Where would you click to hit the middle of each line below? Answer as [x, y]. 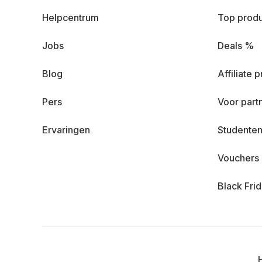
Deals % [236, 46]
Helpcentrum [70, 18]
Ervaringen [66, 130]
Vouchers [238, 158]
